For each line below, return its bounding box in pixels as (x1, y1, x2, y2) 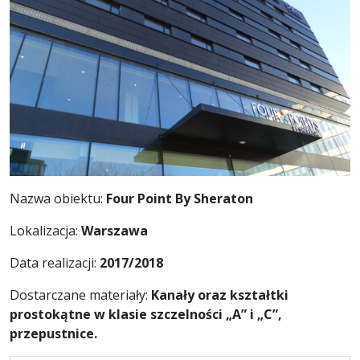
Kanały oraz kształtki (151, 285, 288, 304)
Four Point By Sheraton (106, 189, 253, 207)
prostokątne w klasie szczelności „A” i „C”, (10, 305, 282, 323)
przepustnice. (10, 324, 97, 342)
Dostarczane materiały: (10, 285, 151, 304)
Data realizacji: (10, 253, 100, 272)
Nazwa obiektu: (10, 189, 106, 207)
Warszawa (81, 221, 148, 239)
